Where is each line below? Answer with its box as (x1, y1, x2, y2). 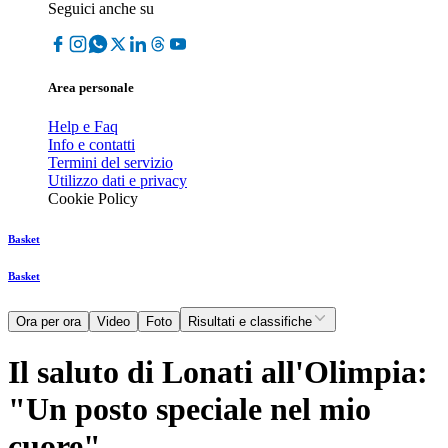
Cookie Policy (48, 190, 138, 208)
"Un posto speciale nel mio (8, 390, 371, 427)
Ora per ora (16, 314, 81, 330)
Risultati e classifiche (188, 314, 312, 330)
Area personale (48, 80, 134, 96)
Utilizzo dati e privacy (48, 172, 187, 190)
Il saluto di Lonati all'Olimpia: (8, 353, 428, 390)
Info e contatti (48, 136, 135, 154)
